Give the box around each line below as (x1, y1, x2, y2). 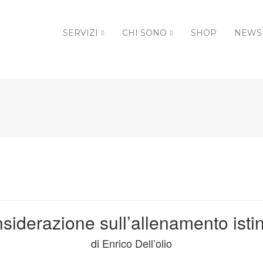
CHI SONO (122, 28, 167, 38)
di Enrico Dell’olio (91, 235, 172, 251)
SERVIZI (63, 28, 98, 38)
